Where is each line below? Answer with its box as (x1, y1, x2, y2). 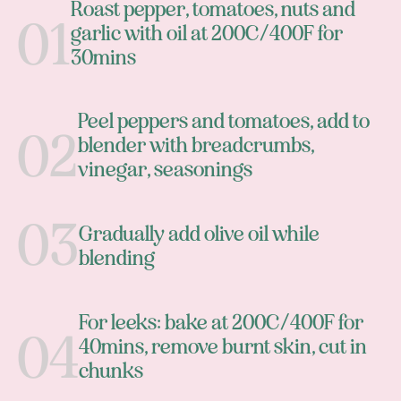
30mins (70, 44, 136, 71)
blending (78, 245, 155, 272)
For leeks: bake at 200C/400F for (78, 310, 363, 337)
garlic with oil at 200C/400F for (70, 20, 343, 47)
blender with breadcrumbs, (77, 132, 314, 159)
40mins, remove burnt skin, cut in (78, 334, 367, 361)
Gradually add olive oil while (78, 221, 320, 248)
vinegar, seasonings (77, 157, 252, 183)
